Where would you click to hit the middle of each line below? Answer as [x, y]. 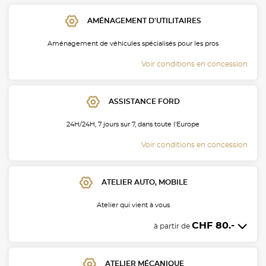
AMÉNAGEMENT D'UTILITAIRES [144, 21]
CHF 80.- [215, 225]
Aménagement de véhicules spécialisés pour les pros [133, 43]
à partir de [173, 226]
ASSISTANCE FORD [144, 102]
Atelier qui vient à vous [133, 205]
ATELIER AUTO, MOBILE [144, 183]
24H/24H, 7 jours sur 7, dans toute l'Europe [133, 124]
